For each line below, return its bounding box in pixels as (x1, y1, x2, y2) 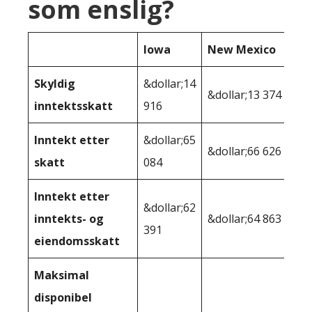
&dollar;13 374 (208, 87, 281, 103)
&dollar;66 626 (208, 143, 281, 159)
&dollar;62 (143, 200, 196, 216)
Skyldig (34, 76, 75, 92)
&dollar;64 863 (208, 211, 281, 227)
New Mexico (208, 42, 276, 58)
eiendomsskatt (34, 233, 120, 249)
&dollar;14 (143, 76, 196, 92)
